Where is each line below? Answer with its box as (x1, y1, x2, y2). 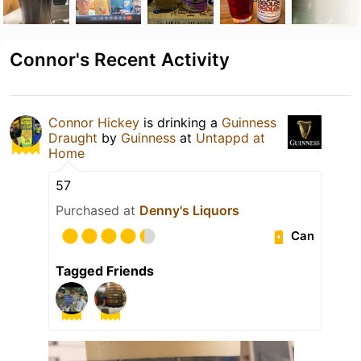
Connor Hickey (48, 114, 139, 131)
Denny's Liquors (139, 201, 239, 218)
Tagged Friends (56, 262, 154, 279)
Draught (48, 129, 98, 146)
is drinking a (139, 114, 222, 131)
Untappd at (196, 129, 265, 146)
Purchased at (56, 201, 139, 218)
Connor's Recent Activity (10, 48, 230, 70)
